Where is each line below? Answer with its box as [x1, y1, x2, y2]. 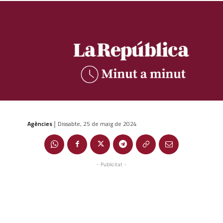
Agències [27, 118, 52, 128]
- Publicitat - [97, 161, 126, 167]
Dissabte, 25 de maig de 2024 [58, 118, 137, 128]
